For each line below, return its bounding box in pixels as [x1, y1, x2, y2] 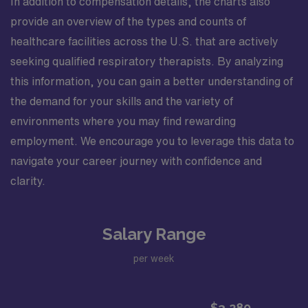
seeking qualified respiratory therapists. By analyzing [10, 55, 283, 67]
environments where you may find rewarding [10, 115, 236, 126]
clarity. [10, 175, 45, 186]
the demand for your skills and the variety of [10, 95, 233, 107]
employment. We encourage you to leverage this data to [10, 135, 294, 146]
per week [133, 254, 175, 263]
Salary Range [102, 223, 206, 244]
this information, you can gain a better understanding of [10, 75, 293, 87]
